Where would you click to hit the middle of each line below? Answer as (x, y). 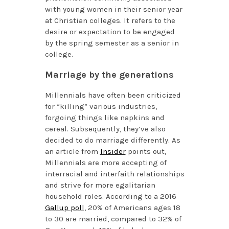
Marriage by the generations (109, 74)
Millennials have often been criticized (113, 95)
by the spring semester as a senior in (112, 43)
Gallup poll (64, 207)
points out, (146, 151)
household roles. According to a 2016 (110, 196)
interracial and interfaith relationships (114, 174)
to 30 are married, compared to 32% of (113, 219)
